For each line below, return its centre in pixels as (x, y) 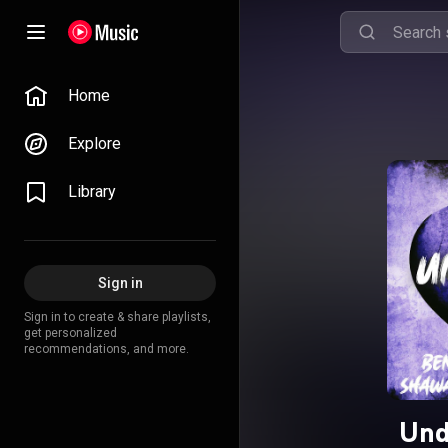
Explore (94, 143)
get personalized (70, 333)
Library (92, 191)
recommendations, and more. (106, 349)
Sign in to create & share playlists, (117, 317)
